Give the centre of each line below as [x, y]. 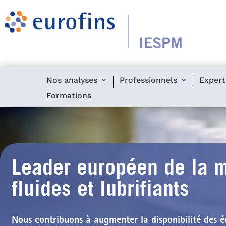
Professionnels [149, 80]
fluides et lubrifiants [100, 188]
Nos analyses [72, 80]
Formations [69, 96]
